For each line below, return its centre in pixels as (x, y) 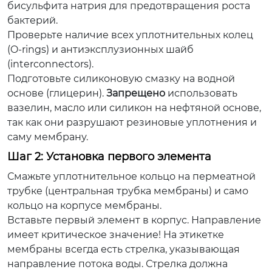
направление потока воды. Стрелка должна (117, 263)
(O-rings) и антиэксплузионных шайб (100, 49)
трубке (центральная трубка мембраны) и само (128, 191)
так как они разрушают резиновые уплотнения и (132, 122)
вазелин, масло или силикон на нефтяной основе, (134, 107)
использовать (201, 93)
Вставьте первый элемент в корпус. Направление (134, 220)
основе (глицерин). (57, 93)
